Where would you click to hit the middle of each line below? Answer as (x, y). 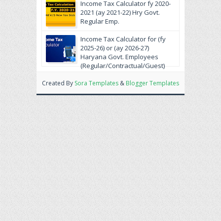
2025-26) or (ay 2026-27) (115, 48)
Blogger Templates (152, 83)
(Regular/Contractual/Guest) (123, 66)
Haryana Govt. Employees (119, 57)
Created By (58, 83)
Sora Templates (96, 83)
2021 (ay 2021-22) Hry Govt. (120, 13)
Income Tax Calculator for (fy (123, 39)
